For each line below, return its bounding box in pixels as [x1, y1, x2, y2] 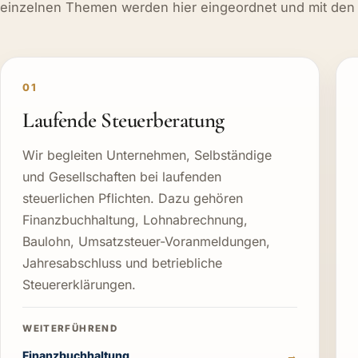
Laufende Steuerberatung [22, 106, 225, 133]
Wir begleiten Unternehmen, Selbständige [22, 146, 272, 163]
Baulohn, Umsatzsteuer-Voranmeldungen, [22, 233, 271, 249]
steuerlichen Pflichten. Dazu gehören [22, 189, 244, 206]
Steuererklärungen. [22, 276, 137, 292]
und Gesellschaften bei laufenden [22, 168, 222, 185]
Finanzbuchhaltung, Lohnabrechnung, [22, 211, 249, 228]
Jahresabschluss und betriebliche [22, 254, 223, 271]
